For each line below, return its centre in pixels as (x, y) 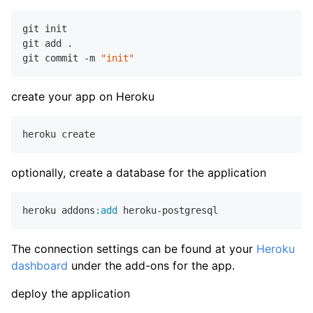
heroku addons (59, 210)
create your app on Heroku (83, 96)
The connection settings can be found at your (134, 248)
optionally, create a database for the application (139, 172)
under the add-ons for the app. (151, 265)
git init (45, 28)
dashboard (39, 265)
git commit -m (61, 58)
